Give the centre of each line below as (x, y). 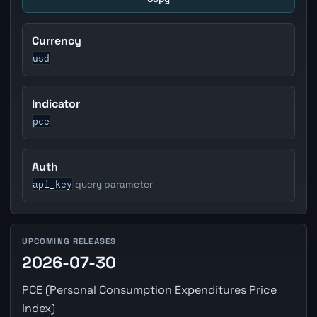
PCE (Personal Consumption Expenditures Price (149, 290)
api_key (53, 184)
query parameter (113, 185)
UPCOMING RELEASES (69, 242)
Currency (57, 41)
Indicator (56, 104)
